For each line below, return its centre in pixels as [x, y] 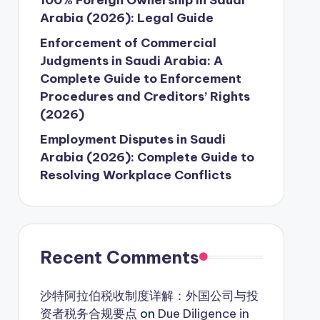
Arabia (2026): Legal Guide [126, 17]
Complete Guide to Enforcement [140, 78]
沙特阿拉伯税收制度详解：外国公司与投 [149, 295]
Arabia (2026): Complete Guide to [147, 157]
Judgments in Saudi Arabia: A [131, 60]
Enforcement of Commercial [128, 42]
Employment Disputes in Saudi [132, 139]
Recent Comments [119, 257]
